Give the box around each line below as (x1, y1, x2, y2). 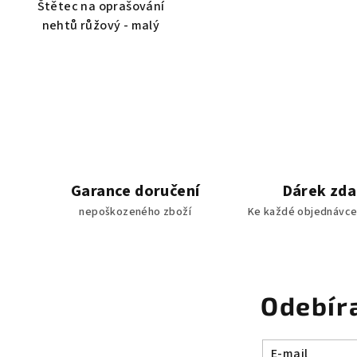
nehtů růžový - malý (41, 16, 160, 34)
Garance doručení (70, 180, 200, 203)
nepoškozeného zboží (79, 204, 191, 221)
